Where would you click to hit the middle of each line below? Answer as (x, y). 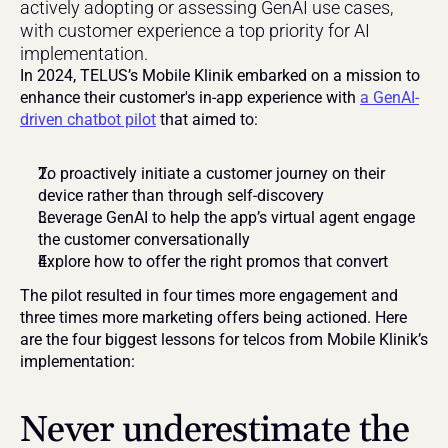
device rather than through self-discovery (181, 195)
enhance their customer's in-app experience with (190, 97)
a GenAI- (389, 97)
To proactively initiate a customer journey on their (211, 173)
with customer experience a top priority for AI (195, 30)
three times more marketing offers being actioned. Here (213, 317)
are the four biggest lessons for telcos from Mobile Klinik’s (224, 339)
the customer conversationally (144, 239)
